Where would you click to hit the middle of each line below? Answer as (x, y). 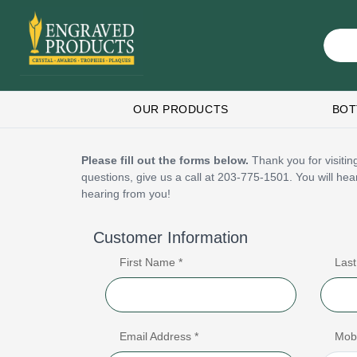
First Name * (151, 262)
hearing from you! (126, 194)
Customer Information (171, 237)
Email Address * (159, 336)
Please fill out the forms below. (165, 160)
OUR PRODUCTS (181, 109)
